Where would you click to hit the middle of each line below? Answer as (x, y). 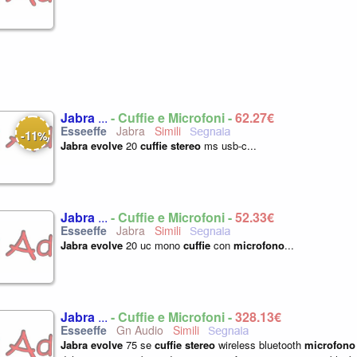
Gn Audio (138, 330)
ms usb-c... (229, 145)
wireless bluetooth (260, 345)
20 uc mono (153, 245)
